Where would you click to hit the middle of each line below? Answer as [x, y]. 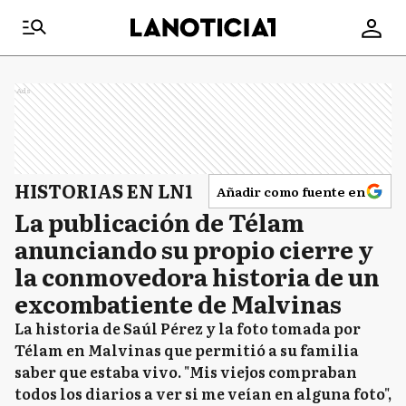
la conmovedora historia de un [197, 276]
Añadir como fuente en [291, 191]
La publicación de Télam [159, 222]
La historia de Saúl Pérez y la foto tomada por [188, 328]
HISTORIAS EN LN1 [104, 190]
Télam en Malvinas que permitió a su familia [187, 350]
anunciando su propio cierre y [194, 249]
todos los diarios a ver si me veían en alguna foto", [203, 393]
